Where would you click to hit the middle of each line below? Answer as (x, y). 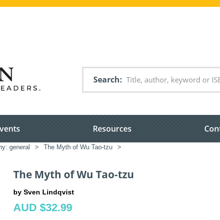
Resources (112, 129)
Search (107, 80)
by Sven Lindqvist (44, 192)
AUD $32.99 (43, 207)
